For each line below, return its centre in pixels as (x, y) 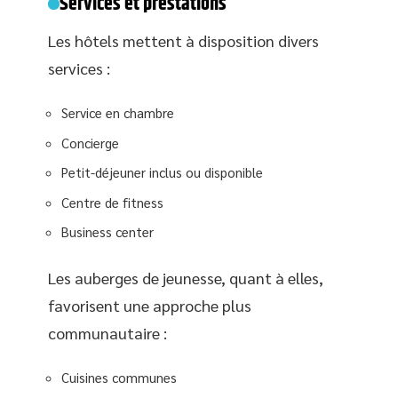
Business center (107, 231)
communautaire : (107, 332)
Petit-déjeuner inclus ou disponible (162, 172)
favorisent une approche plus (150, 305)
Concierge (90, 142)
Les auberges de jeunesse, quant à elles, (186, 277)
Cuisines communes (119, 377)
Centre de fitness (112, 202)
